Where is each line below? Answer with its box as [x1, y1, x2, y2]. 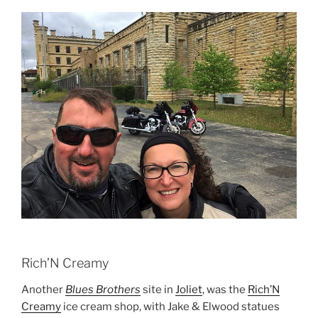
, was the [202, 283, 248, 297]
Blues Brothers [65, 283, 141, 297]
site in [141, 283, 175, 297]
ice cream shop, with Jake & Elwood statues [61, 300, 280, 314]
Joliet [175, 283, 202, 297]
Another [21, 283, 65, 297]
